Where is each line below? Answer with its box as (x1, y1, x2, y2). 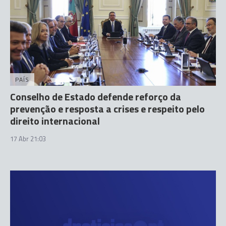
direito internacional (10, 113, 100, 129)
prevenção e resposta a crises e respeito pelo (10, 101, 205, 117)
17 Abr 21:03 (10, 134, 46, 144)
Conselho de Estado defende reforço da (10, 89, 181, 104)
